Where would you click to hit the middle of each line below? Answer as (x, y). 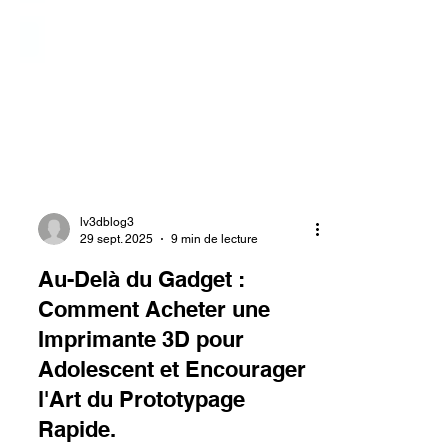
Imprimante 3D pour (141, 427)
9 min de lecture (214, 326)
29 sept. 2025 (116, 326)
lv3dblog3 (107, 310)
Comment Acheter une (154, 397)
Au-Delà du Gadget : (141, 367)
